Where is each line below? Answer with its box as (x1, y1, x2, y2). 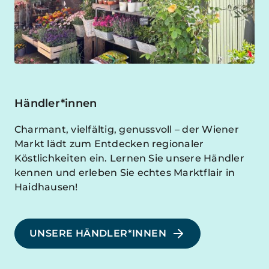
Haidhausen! (14, 181, 78, 193)
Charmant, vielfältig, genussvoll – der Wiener (14, 124, 239, 136)
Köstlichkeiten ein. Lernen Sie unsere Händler (14, 153, 244, 165)
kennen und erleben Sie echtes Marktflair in (14, 167, 235, 179)
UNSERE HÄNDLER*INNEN (29, 228, 166, 240)
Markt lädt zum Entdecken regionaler (14, 138, 204, 150)
